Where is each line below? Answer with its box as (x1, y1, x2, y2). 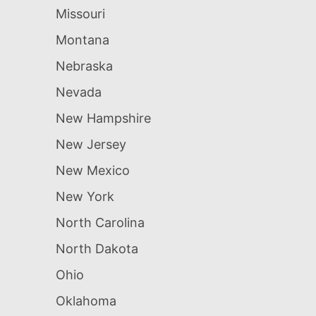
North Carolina (56, 215, 145, 231)
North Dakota (56, 241, 138, 257)
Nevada (56, 85, 102, 100)
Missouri (56, 6, 105, 22)
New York (56, 189, 114, 205)
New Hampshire (56, 111, 151, 126)
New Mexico (56, 163, 130, 178)
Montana (56, 32, 109, 48)
